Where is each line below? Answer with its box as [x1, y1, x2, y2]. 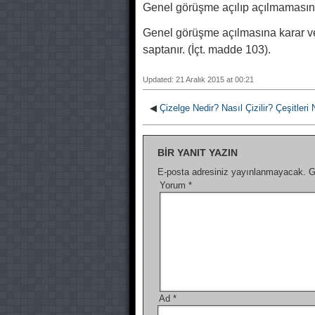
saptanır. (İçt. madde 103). [143, 44, 271, 56]
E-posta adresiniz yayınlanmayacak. [157, 167, 306, 177]
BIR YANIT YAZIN [157, 147, 238, 158]
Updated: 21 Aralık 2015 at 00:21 [143, 75, 254, 84]
